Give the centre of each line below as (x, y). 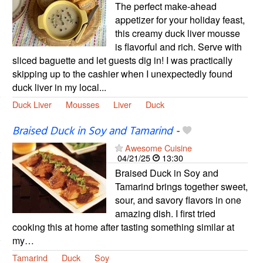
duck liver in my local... (59, 87)
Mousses (82, 104)
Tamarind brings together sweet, (181, 187)
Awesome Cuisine (158, 148)
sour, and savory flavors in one (178, 200)
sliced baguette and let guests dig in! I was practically (122, 60)
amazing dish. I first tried (165, 214)
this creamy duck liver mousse (177, 33)
